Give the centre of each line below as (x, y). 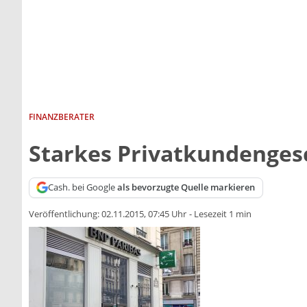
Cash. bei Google (83, 187)
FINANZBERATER (62, 116)
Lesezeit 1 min (223, 214)
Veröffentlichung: (65, 214)
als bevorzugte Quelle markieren (186, 187)
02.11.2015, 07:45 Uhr (144, 214)
